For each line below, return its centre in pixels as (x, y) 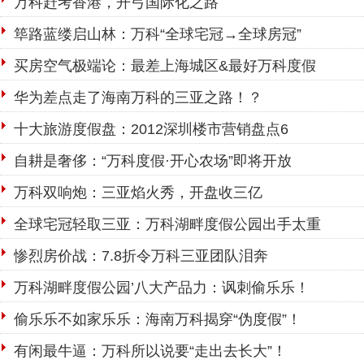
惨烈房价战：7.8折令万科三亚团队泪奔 (141, 256)
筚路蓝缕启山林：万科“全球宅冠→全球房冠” (158, 34)
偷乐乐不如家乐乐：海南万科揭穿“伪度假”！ (158, 319)
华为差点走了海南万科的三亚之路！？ (138, 97)
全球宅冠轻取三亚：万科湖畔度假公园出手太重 (167, 224)
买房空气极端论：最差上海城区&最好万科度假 (165, 65)
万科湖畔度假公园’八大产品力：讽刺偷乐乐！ (162, 287)
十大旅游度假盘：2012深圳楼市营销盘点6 (151, 129)
